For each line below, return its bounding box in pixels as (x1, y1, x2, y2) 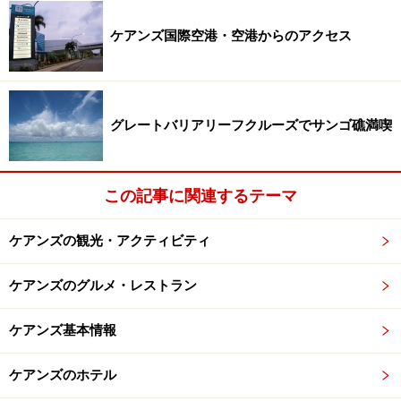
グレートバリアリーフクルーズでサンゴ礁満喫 (110, 116, 392, 133)
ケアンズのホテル (9, 366, 116, 383)
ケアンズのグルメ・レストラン (9, 277, 197, 294)
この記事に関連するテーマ (104, 185, 297, 205)
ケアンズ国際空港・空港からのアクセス (110, 27, 352, 44)
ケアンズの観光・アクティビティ (9, 232, 210, 249)
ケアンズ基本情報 (9, 321, 116, 338)
